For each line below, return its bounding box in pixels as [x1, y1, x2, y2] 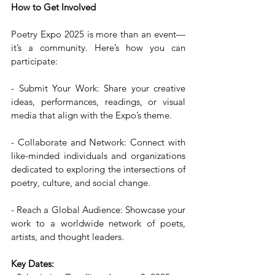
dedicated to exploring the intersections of [11, 163, 185, 175]
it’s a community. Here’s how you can [11, 41, 185, 53]
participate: [11, 55, 58, 67]
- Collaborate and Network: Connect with [11, 136, 185, 148]
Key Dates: [11, 257, 54, 269]
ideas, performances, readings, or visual [11, 95, 185, 107]
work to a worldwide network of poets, [11, 217, 185, 229]
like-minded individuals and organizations [11, 149, 185, 161]
